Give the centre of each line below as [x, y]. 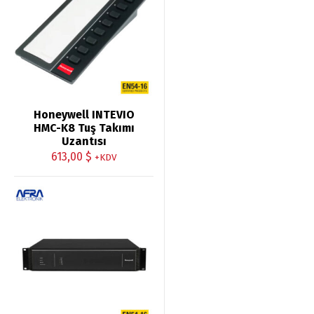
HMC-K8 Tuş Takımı [84, 128]
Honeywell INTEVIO [84, 114]
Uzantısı [84, 141]
